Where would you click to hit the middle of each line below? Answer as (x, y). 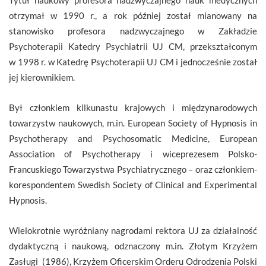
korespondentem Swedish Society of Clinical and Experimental (133, 184)
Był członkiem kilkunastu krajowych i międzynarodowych (133, 107)
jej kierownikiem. (42, 77)
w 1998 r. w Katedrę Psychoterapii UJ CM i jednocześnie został (133, 61)
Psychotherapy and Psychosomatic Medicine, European (133, 138)
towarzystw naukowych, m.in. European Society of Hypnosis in (133, 123)
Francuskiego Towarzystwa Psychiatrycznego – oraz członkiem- (133, 169)
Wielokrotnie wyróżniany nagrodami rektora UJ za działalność (133, 230)
